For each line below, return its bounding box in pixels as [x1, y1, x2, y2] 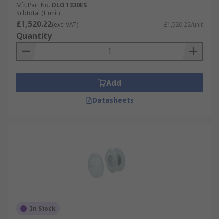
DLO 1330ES [52, 1, 87, 9]
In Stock [30, 204, 56, 213]
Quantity [16, 30, 52, 41]
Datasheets [92, 95, 134, 105]
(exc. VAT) [52, 21, 78, 29]
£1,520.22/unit [164, 21, 203, 29]
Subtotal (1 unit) [16, 9, 60, 17]
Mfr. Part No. [16, 1, 50, 9]
